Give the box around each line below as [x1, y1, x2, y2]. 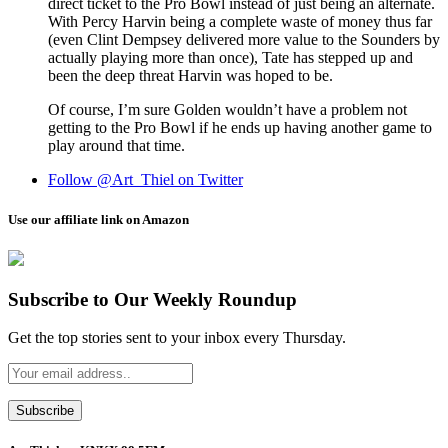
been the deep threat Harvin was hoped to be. [48, 67, 333, 85]
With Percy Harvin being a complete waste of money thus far [48, 13, 432, 31]
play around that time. [48, 137, 185, 155]
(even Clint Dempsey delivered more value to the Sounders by [48, 31, 440, 49]
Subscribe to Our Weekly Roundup [8, 288, 297, 310]
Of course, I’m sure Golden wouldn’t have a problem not [48, 101, 407, 119]
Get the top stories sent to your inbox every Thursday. [8, 329, 346, 347]
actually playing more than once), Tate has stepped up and [48, 49, 413, 67]
